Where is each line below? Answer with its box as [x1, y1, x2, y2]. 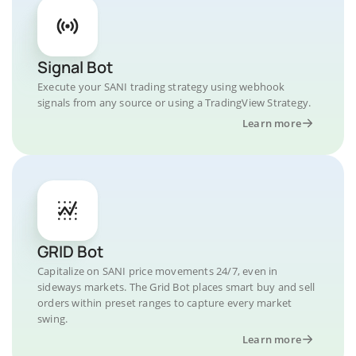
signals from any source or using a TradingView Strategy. [37, 95, 311, 110]
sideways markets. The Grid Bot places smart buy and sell [37, 280, 315, 294]
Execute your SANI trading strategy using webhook [37, 79, 285, 94]
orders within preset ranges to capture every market [37, 296, 292, 310]
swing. [37, 311, 68, 326]
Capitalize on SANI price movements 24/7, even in [37, 264, 278, 278]
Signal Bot [37, 56, 113, 78]
